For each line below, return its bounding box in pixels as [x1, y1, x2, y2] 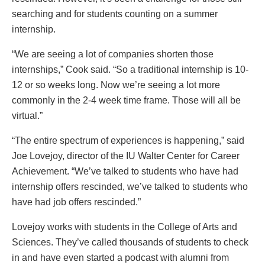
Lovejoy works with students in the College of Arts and [12, 222, 237, 232]
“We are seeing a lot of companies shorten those [12, 49, 214, 60]
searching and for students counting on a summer [12, 9, 218, 20]
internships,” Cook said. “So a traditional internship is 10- [12, 64, 248, 75]
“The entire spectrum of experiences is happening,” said [12, 135, 244, 146]
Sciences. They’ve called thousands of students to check [12, 237, 248, 248]
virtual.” [12, 111, 43, 121]
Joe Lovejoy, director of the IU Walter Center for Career [12, 151, 240, 161]
